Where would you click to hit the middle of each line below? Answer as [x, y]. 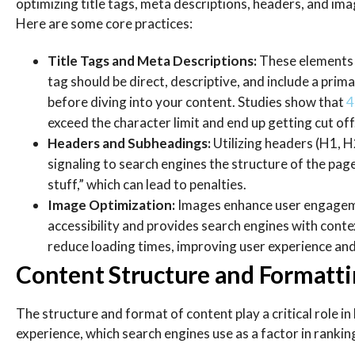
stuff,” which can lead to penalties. [147, 184]
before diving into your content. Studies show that [197, 102]
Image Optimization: [113, 205]
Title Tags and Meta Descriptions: [153, 61]
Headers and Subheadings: [130, 143]
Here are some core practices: [104, 23]
